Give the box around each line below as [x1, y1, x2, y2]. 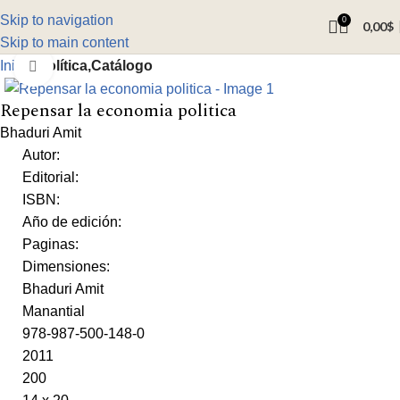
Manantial [22, 304, 85, 320]
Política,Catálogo [37, 58, 153, 73]
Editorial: [22, 170, 79, 186]
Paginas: [22, 237, 79, 253]
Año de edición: [22, 214, 121, 230]
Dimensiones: [22, 259, 110, 275]
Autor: [22, 147, 60, 163]
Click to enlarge [53, 59, 149, 74]
